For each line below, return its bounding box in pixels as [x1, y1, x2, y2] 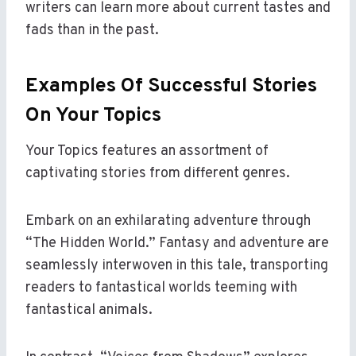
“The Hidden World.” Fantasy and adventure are [25, 234, 329, 253]
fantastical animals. [25, 301, 153, 320]
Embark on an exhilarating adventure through [25, 212, 311, 231]
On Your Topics [25, 103, 161, 129]
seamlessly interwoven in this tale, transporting [25, 257, 328, 276]
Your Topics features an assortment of [25, 142, 269, 161]
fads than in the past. [25, 21, 159, 41]
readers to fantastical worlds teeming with [25, 279, 297, 298]
